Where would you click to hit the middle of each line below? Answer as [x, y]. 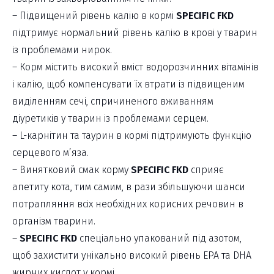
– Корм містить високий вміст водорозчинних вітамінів [135, 67]
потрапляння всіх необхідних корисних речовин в [128, 204]
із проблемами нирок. [62, 50]
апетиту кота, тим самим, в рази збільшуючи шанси [129, 187]
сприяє [206, 169]
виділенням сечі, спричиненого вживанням [113, 101]
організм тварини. [54, 221]
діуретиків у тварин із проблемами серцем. [110, 118]
